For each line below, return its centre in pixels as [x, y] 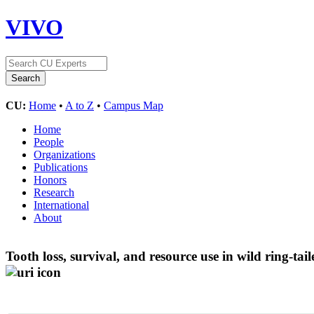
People [49, 142]
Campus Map [134, 105]
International [61, 205]
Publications [61, 167]
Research [54, 192]
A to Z [80, 105]
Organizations [64, 154]
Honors [50, 179]
